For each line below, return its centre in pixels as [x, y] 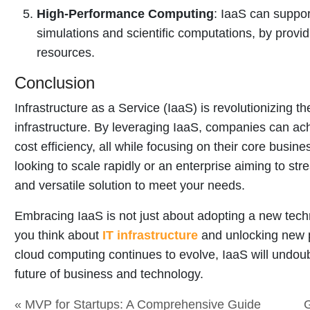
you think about [58, 235]
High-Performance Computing [125, 13]
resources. [66, 52]
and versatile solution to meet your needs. [130, 185]
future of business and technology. [109, 274]
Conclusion [55, 82]
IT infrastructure [150, 235]
